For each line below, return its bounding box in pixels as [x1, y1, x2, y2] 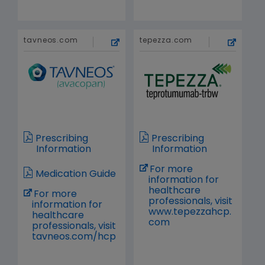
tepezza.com [140, 37, 193, 45]
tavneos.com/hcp [32, 232, 117, 243]
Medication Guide [35, 170, 116, 180]
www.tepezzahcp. [148, 208, 231, 218]
